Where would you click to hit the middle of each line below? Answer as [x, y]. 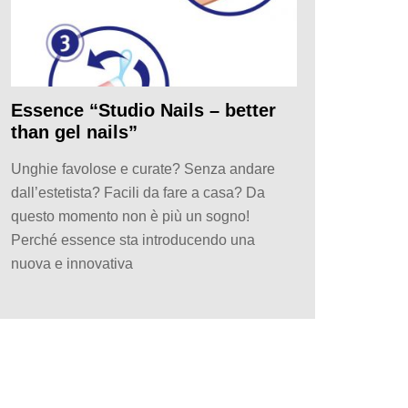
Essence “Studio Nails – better [143, 111]
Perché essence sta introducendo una [133, 240]
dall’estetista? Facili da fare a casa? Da [138, 193]
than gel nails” [74, 133]
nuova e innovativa [72, 264]
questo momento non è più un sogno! [130, 217]
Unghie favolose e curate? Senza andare [143, 169]
